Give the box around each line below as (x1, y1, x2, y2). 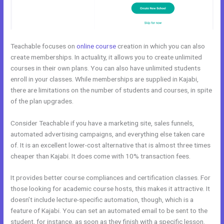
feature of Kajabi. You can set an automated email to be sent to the (10, 206, 208, 215)
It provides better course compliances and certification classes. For (10, 173, 211, 182)
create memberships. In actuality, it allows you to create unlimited (10, 52, 202, 61)
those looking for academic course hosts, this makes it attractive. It (10, 184, 210, 193)
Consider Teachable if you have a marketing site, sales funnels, (10, 118, 194, 127)
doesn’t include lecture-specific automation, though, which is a (10, 195, 194, 204)
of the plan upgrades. (10, 96, 74, 105)
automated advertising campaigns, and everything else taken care (10, 129, 205, 138)
